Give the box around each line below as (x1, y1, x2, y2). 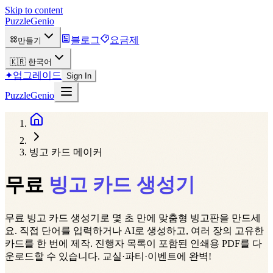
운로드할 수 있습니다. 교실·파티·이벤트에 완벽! (5, 250, 211, 261)
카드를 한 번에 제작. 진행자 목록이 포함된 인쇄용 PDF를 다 (5, 238, 262, 249)
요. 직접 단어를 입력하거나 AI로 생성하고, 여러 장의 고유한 (5, 225, 264, 236)
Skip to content (5, 5, 63, 15)
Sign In (66, 71, 91, 80)
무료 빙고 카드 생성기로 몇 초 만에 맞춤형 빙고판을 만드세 (5, 212, 261, 223)
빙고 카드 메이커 (29, 147, 102, 157)
